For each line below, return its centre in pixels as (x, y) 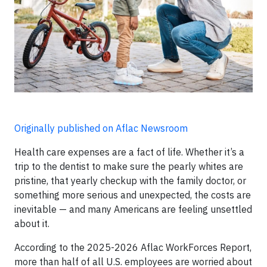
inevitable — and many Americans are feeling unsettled (133, 209)
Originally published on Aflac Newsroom (101, 128)
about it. (32, 224)
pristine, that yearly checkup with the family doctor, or (130, 181)
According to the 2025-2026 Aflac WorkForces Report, (133, 248)
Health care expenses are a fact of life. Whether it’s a (129, 152)
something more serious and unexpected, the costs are (133, 195)
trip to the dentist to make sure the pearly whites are (129, 167)
